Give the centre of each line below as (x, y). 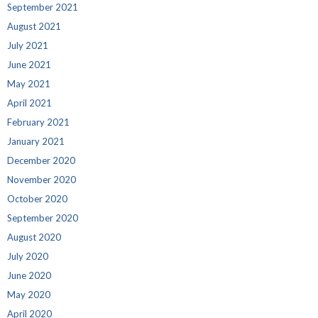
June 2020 (29, 275)
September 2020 (43, 218)
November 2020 (42, 179)
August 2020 (34, 237)
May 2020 (29, 294)
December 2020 (41, 160)
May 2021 (29, 83)
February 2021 (38, 122)
